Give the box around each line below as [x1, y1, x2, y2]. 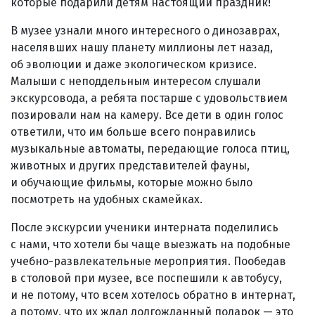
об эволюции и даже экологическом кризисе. [11, 57, 257, 71]
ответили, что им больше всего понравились [11, 124, 256, 139]
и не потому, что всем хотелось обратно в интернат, [11, 288, 295, 302]
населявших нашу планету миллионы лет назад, [11, 40, 273, 54]
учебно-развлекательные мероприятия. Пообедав [11, 254, 286, 268]
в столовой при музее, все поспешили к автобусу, [11, 271, 282, 285]
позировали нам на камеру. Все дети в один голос [11, 108, 283, 122]
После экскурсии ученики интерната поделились [11, 220, 278, 234]
